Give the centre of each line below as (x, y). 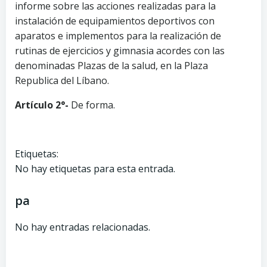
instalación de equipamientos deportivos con (115, 21)
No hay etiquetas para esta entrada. (95, 168)
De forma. (93, 105)
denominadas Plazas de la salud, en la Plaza (111, 65)
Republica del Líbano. (62, 80)
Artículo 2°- (43, 105)
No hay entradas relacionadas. (83, 227)
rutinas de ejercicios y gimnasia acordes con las (120, 50)
